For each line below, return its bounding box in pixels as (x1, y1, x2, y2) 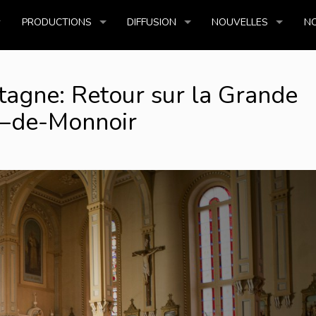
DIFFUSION (126, 16, 176, 30)
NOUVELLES (212, 16, 269, 30)
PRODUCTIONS (21, 16, 92, 30)
